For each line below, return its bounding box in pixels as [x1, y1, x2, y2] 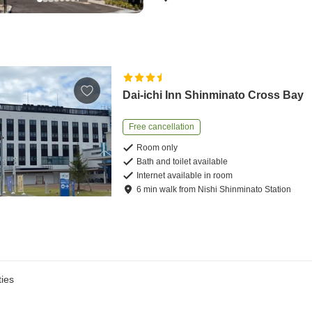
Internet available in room [136, 170, 233, 180]
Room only [136, 142, 178, 153]
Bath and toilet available [136, 156, 228, 166]
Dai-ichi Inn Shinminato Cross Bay [123, 88, 304, 101]
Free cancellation [129, 121, 195, 132]
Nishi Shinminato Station [198, 184, 292, 194]
